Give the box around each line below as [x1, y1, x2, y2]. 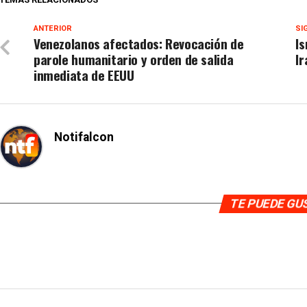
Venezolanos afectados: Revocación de [34, 33, 244, 53]
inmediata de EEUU [34, 64, 134, 85]
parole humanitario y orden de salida [34, 49, 234, 69]
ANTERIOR [34, 23, 72, 33]
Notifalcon [54, 130, 114, 144]
